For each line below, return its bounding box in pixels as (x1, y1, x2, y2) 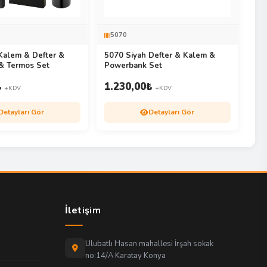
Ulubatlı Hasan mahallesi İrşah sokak (85, 238, 213, 250)
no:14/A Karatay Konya (85, 250, 166, 262)
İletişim (64, 204, 101, 218)
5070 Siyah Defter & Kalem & (104, 50, 215, 61)
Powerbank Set (104, 60, 162, 72)
